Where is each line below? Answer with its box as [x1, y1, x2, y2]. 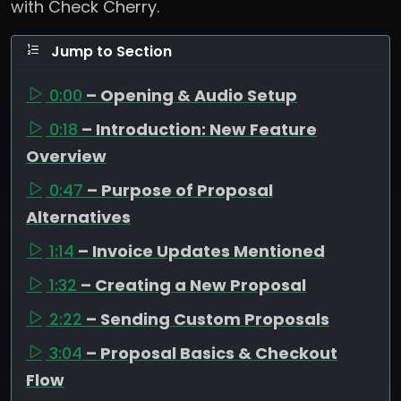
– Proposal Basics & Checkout [86, 341, 337, 364]
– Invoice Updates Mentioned [78, 239, 325, 262]
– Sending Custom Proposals [86, 307, 329, 330]
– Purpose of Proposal [87, 178, 273, 201]
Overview [26, 144, 107, 167]
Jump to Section [47, 40, 172, 62]
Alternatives [26, 205, 131, 228]
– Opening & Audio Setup [86, 83, 297, 107]
